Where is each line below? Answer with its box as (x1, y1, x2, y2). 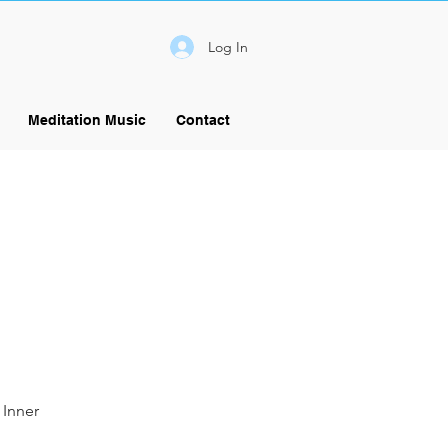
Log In (208, 37, 249, 56)
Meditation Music (27, 112, 146, 128)
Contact (175, 112, 230, 128)
